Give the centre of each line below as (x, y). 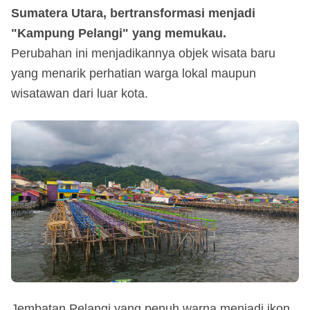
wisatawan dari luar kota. (80, 93)
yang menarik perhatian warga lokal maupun (134, 73)
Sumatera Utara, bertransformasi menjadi (133, 13)
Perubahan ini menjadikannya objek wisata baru (143, 53)
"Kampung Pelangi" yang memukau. (119, 33)
